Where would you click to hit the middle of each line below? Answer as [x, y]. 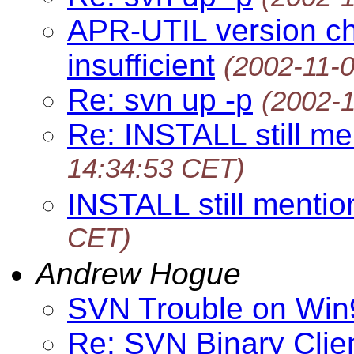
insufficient [141, 65]
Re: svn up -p [160, 100]
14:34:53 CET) [156, 169]
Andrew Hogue [138, 274]
